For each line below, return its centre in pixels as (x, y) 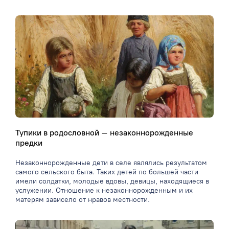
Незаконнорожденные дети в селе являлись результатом (111, 163)
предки (29, 143)
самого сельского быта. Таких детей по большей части (107, 172)
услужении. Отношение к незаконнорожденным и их (104, 191)
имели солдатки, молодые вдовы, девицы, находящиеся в (112, 181)
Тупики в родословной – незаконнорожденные (104, 133)
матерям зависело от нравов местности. (83, 200)
